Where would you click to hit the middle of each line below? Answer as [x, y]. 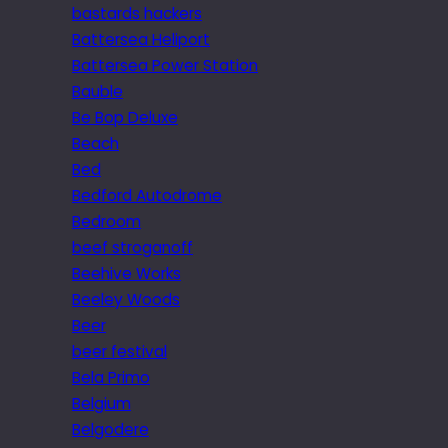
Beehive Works [126, 273]
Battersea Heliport [141, 39]
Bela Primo [111, 377]
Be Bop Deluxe [125, 117]
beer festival [119, 351]
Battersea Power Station [165, 65]
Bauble [97, 91]
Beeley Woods [126, 299]
